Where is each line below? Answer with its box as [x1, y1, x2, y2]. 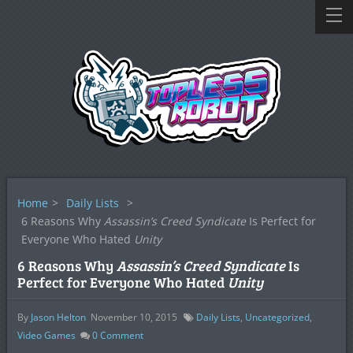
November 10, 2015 [90, 310, 177, 324]
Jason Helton [30, 310, 86, 324]
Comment [97, 329, 143, 342]
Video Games [17, 329, 76, 342]
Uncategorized [244, 310, 310, 324]
